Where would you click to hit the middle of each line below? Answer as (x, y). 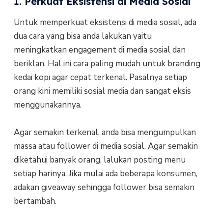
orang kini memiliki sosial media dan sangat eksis (102, 91)
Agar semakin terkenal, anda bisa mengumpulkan (105, 133)
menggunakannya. (47, 105)
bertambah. (35, 201)
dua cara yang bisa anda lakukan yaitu (82, 36)
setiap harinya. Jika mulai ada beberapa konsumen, (105, 174)
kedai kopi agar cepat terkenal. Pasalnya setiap (100, 77)
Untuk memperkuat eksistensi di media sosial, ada (105, 22)
